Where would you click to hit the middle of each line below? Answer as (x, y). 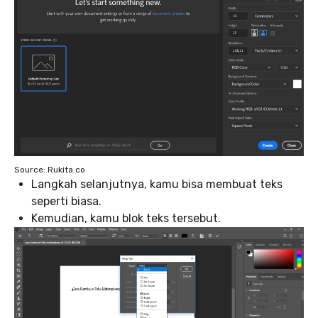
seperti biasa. (66, 201)
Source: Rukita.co (50, 169)
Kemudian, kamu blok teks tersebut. (126, 218)
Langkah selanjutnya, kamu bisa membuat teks (157, 184)
